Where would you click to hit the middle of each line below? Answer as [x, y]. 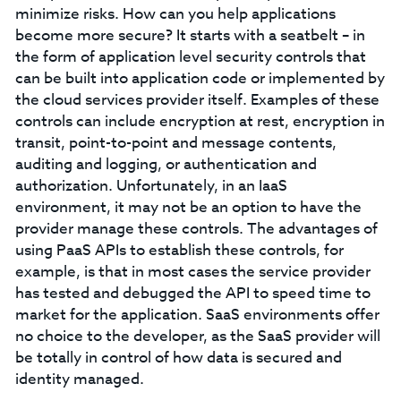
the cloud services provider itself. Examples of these [197, 100]
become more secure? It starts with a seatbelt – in [190, 35]
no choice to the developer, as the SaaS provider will [197, 336]
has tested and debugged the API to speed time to [192, 293]
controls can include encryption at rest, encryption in [200, 121]
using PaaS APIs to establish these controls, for [179, 250]
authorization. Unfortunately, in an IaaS [151, 186]
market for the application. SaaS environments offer [197, 315]
